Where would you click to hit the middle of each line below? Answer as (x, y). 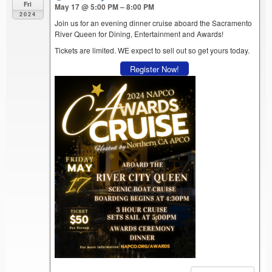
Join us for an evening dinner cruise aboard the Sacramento (154, 23)
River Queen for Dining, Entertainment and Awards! (139, 34)
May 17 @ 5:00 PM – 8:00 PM (105, 7)
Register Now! (155, 69)
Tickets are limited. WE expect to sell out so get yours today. (152, 50)
